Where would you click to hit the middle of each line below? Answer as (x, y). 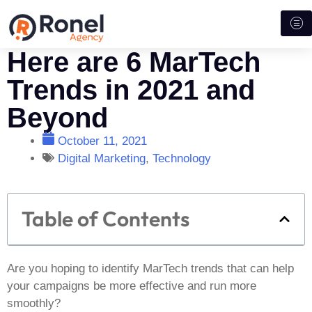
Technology (182, 159)
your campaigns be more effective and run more (132, 286)
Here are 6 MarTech (134, 62)
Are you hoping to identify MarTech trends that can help (150, 268)
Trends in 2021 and (131, 89)
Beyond (57, 117)
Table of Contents (106, 218)
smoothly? (34, 303)
